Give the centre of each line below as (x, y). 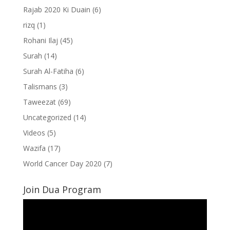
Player (33, 216)
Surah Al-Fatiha (48, 71)
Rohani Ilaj (40, 40)
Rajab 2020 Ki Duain (56, 9)
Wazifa (34, 148)
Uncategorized (47, 117)
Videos (34, 133)
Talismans (40, 87)
